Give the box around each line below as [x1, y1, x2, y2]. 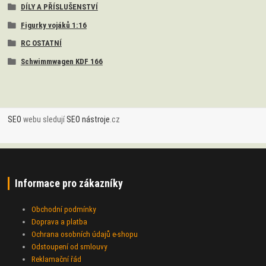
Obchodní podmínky [31, 205, 96, 214]
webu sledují [21, 114, 67, 124]
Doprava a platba [31, 217, 88, 226]
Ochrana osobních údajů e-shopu [31, 230, 138, 239]
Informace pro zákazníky [14, 178, 123, 190]
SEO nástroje [66, 114, 110, 124]
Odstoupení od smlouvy [31, 242, 107, 251]
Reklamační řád [31, 255, 82, 264]
